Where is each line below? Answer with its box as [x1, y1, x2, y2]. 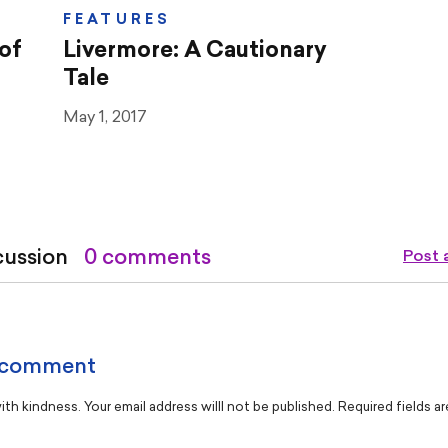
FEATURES [62, 12, 172, 28]
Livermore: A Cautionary [62, 39, 327, 63]
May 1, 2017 [62, 109, 147, 126]
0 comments [84, 247, 211, 269]
